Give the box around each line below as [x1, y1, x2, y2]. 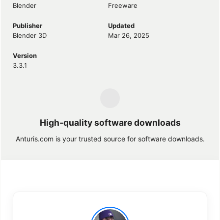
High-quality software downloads [39, 117, 181, 128]
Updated [108, 21, 135, 29]
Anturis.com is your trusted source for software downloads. [15, 134, 205, 143]
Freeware [108, 1, 138, 9]
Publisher [13, 21, 42, 29]
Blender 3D [13, 31, 47, 39]
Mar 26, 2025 [108, 31, 150, 39]
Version [13, 51, 37, 59]
